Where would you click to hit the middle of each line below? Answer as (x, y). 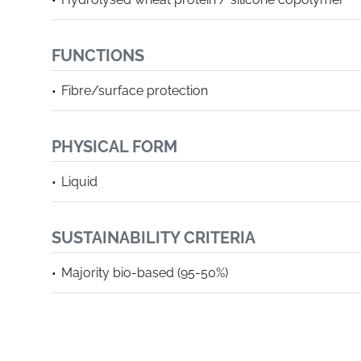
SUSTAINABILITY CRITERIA (154, 238)
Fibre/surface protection (135, 91)
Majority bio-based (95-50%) (145, 273)
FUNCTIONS (98, 56)
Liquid (79, 182)
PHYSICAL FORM (114, 147)
